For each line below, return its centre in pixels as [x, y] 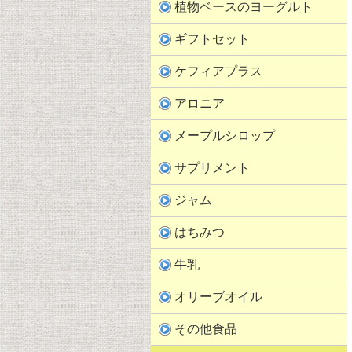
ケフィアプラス [218, 71]
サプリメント [212, 168]
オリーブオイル [218, 297]
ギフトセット [212, 39]
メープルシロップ [225, 136]
